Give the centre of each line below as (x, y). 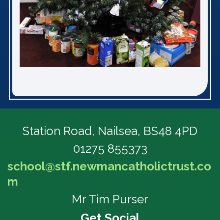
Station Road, (60, 131)
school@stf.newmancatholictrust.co (109, 166)
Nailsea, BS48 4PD (148, 131)
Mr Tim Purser (110, 199)
